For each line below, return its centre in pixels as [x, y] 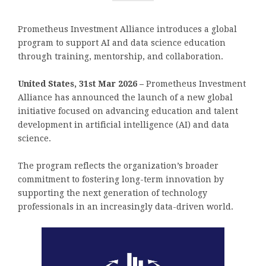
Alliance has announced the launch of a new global [125, 97]
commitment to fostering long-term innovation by [121, 179]
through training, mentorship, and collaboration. [121, 56]
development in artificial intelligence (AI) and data [123, 124]
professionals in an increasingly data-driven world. [126, 206]
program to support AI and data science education [122, 42]
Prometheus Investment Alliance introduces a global [127, 29]
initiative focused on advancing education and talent [128, 111]
